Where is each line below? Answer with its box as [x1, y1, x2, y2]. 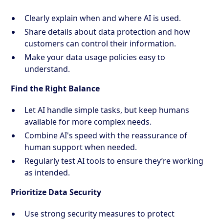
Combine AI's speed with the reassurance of [24, 130, 188, 141]
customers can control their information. [24, 38, 176, 49]
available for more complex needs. [24, 116, 152, 127]
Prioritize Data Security [11, 186, 102, 197]
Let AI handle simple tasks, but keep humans [24, 104, 190, 115]
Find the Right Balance [11, 83, 100, 94]
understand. [24, 63, 70, 74]
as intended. [24, 167, 70, 178]
